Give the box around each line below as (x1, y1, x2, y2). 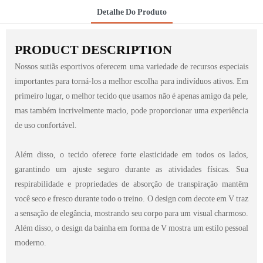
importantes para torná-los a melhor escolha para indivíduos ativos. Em (15, 76, 248, 86)
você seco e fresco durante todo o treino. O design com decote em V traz (15, 193, 248, 203)
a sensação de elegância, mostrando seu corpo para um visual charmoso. (15, 208, 248, 218)
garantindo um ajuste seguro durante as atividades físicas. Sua (15, 164, 248, 174)
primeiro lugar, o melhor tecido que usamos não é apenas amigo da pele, (15, 90, 248, 100)
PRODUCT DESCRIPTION (15, 42, 172, 57)
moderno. (15, 237, 46, 247)
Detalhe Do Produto (96, 6, 167, 16)
